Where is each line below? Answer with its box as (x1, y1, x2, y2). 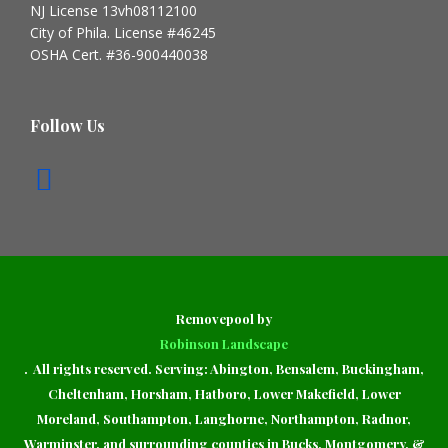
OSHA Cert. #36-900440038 (30, 44, 208, 64)
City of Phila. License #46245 (30, 22, 216, 42)
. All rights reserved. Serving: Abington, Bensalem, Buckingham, (24, 359, 424, 377)
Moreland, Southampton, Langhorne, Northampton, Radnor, (37, 409, 411, 427)
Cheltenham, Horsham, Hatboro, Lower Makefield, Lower (47, 384, 401, 402)
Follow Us (30, 114, 105, 136)
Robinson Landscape (160, 334, 288, 352)
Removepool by (176, 309, 272, 327)
